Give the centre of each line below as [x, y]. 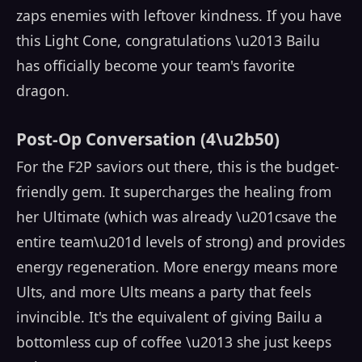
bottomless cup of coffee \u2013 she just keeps [174, 342]
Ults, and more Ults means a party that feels [164, 292]
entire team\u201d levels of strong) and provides [181, 242]
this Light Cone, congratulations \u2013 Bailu [168, 41]
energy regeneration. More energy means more [177, 267]
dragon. [43, 91]
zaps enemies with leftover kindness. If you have [179, 16]
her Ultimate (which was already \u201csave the [177, 217]
